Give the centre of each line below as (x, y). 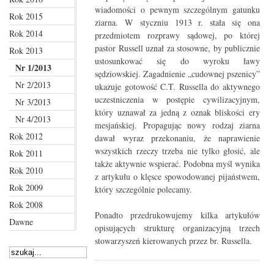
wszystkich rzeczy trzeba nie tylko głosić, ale (177, 150)
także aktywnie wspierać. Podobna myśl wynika (177, 163)
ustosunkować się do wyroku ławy (177, 61)
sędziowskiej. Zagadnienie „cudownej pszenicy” (177, 73)
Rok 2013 (26, 50)
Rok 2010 (26, 170)
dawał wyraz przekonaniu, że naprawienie (177, 138)
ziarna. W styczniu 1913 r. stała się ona (177, 22)
